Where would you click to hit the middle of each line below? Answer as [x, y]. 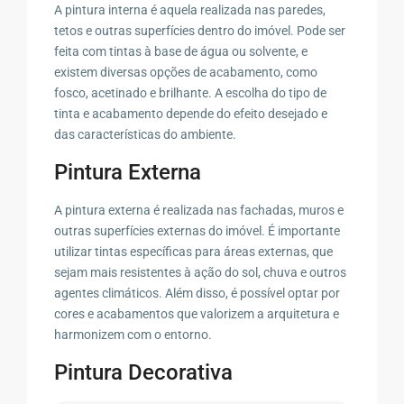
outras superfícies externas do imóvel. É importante [197, 230]
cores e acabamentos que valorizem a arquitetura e [197, 313]
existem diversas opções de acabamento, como [186, 72]
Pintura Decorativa [144, 372]
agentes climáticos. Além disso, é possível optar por [197, 293]
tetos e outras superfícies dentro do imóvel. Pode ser [200, 30]
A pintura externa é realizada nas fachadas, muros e [199, 210]
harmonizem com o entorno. [133, 334]
